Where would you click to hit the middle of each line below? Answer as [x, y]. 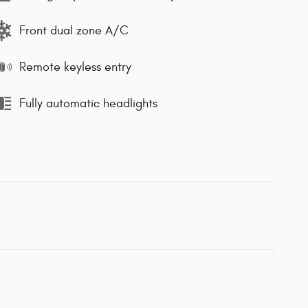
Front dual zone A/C [74, 30]
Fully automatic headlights [88, 103]
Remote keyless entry [75, 67]
